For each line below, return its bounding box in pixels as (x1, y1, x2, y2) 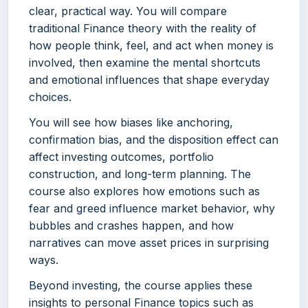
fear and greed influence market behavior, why (29, 201, 275, 215)
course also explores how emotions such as (29, 184, 260, 198)
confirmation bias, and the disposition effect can (29, 132, 278, 146)
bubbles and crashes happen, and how (29, 218, 234, 232)
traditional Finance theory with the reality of (29, 21, 256, 35)
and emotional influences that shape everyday (29, 72, 269, 87)
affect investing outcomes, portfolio (29, 149, 214, 164)
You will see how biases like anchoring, (29, 115, 233, 129)
